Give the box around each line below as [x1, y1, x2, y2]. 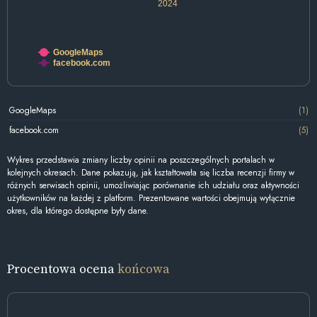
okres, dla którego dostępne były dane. [7, 204, 149, 218]
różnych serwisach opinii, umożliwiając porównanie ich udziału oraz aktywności [7, 179, 299, 192]
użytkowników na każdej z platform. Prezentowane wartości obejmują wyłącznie [7, 192, 295, 205]
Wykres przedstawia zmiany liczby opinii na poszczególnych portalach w [7, 154, 275, 167]
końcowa [117, 260, 170, 278]
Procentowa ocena [7, 260, 117, 278]
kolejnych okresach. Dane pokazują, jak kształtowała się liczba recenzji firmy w [7, 166, 294, 180]
